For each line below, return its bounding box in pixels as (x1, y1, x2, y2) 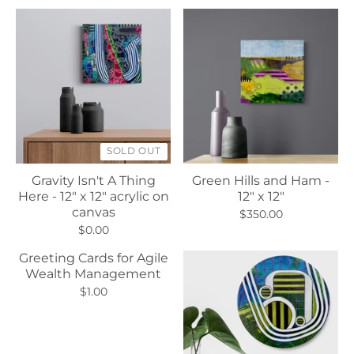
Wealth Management (25, 266, 161, 281)
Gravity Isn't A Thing (31, 173, 156, 188)
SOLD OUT (107, 145, 161, 156)
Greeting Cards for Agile (18, 250, 168, 265)
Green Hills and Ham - (192, 173, 330, 188)
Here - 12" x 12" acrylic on (17, 189, 169, 204)
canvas (71, 205, 115, 220)
